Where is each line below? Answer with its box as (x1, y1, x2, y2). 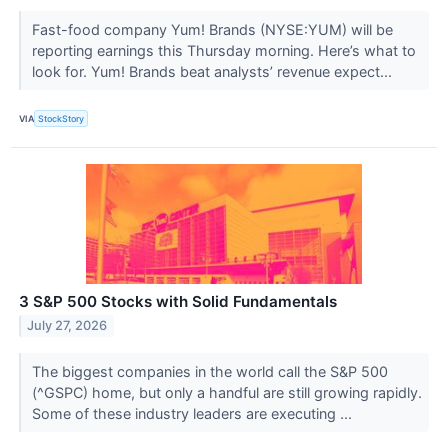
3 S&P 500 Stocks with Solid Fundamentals (19, 291, 337, 311)
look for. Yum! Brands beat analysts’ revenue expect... (31, 63, 396, 81)
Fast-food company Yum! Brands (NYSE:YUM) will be (31, 21, 393, 39)
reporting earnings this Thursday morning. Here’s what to (31, 42, 416, 60)
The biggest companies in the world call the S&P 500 (31, 362, 388, 380)
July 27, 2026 (27, 318, 108, 334)
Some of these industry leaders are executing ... (31, 404, 356, 422)
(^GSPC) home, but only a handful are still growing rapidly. (31, 383, 422, 401)
